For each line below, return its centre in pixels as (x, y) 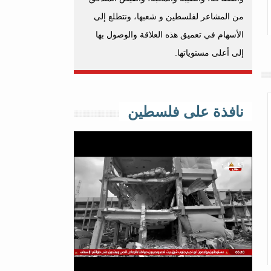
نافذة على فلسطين (186, 112)
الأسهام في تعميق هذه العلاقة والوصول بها (170, 34)
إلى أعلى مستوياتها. (209, 53)
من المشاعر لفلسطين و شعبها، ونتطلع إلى (169, 16)
